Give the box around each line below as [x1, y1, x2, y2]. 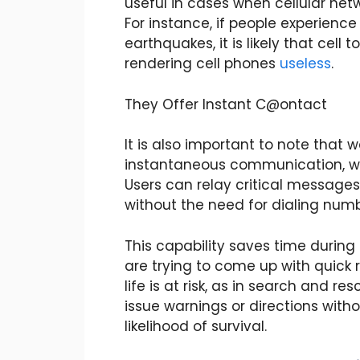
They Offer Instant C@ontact [124, 94, 331, 114]
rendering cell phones [124, 54, 280, 74]
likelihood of [124, 316, 211, 336]
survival [211, 316, 264, 336]
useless [279, 54, 331, 74]
